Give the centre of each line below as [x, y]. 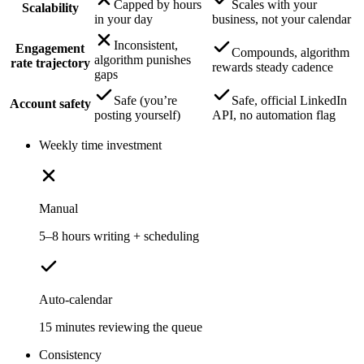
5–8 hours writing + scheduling [119, 236]
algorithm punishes [143, 59]
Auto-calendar [76, 299]
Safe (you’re [145, 100]
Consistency [70, 354]
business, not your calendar [282, 19]
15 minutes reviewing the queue [121, 327]
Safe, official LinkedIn [289, 100]
